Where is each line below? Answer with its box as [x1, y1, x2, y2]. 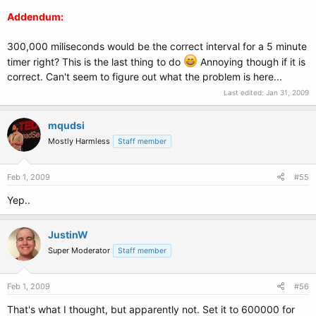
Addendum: [7, 11, 63, 23]
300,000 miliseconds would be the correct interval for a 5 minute [7, 40, 307, 52]
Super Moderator [48, 245, 110, 255]
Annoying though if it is [197, 56, 305, 68]
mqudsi [48, 119, 85, 131]
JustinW [48, 229, 88, 241]
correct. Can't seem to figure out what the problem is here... [7, 71, 282, 83]
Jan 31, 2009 [266, 88, 309, 97]
